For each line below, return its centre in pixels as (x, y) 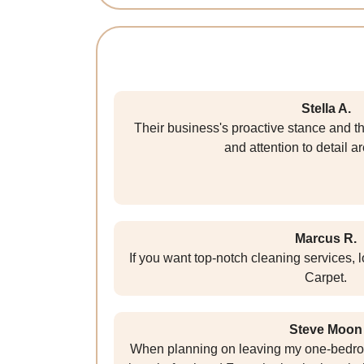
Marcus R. (326, 239)
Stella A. (326, 109)
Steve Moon (326, 330)
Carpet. (326, 278)
